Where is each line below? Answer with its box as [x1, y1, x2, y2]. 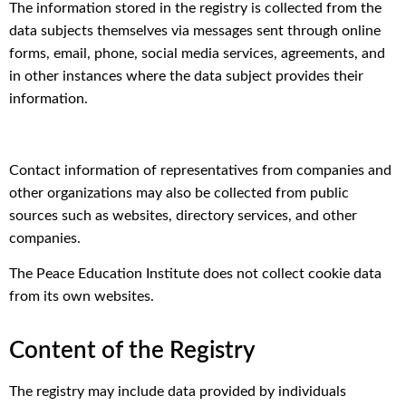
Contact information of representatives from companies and [9, 162, 391, 178]
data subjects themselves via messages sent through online [9, 23, 381, 38]
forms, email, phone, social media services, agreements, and [9, 45, 385, 61]
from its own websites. [9, 288, 154, 304]
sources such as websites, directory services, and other [9, 208, 357, 223]
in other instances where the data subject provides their [9, 68, 363, 83]
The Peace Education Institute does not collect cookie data [9, 266, 382, 281]
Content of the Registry [9, 339, 256, 363]
